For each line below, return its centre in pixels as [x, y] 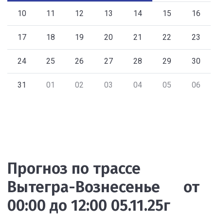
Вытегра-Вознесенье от [103, 187]
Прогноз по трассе [74, 168]
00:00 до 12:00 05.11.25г [89, 205]
